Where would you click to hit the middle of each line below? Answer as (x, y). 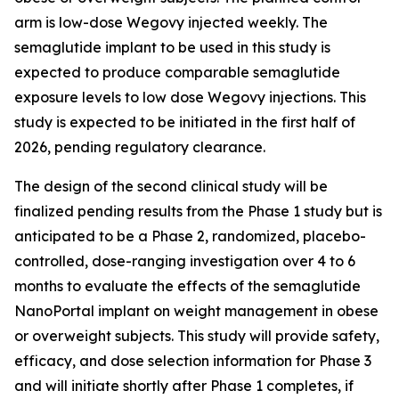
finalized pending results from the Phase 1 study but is (198, 211)
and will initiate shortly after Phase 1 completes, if (184, 386)
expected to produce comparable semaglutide (177, 72)
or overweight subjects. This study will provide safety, (197, 336)
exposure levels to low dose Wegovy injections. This (190, 97)
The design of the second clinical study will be (171, 186)
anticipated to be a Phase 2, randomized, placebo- (190, 236)
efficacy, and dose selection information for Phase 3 (193, 361)
